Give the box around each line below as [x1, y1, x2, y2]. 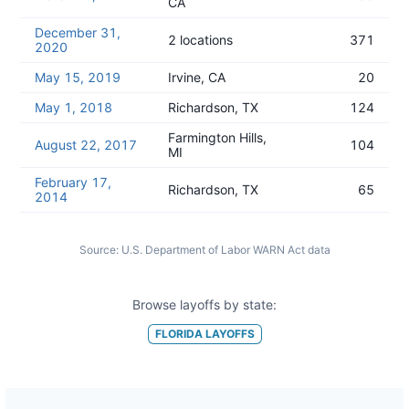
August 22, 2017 [35, 137, 137, 152]
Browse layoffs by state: [132, 297, 277, 312]
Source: [79, 243, 119, 257]
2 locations [168, 32, 233, 47]
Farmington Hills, [168, 130, 267, 145]
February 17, [35, 174, 111, 190]
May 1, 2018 [35, 100, 112, 115]
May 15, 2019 [35, 69, 121, 85]
